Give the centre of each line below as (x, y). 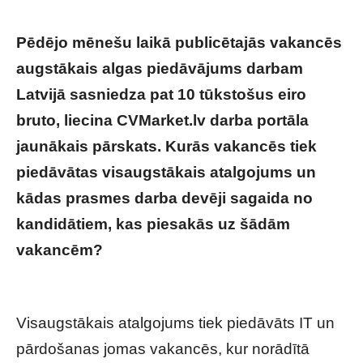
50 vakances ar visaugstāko (211, 250)
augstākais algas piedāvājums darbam (160, 68)
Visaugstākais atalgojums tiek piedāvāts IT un (175, 323)
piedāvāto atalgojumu (97, 276)
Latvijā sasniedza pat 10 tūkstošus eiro (161, 94)
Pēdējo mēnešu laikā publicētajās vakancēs (179, 43)
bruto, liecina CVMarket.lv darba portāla (162, 120)
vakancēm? (62, 250)
